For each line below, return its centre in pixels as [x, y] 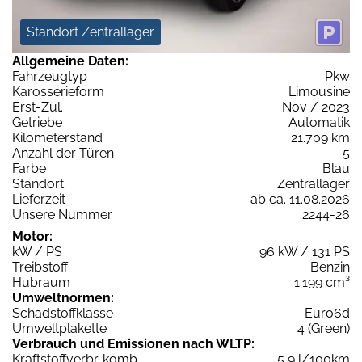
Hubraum [41, 283]
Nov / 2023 [316, 107]
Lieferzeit [39, 200]
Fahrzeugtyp [50, 77]
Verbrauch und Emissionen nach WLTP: [133, 344]
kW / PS [37, 252]
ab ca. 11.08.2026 [300, 200]
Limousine [319, 92]
